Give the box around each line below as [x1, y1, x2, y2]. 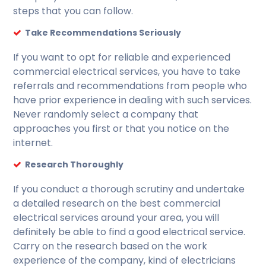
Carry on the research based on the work [13, 239, 208, 253]
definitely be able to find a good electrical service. [13, 224, 246, 239]
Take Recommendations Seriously [25, 26, 182, 39]
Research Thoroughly [25, 158, 124, 170]
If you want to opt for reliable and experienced [13, 50, 231, 64]
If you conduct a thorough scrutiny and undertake [13, 182, 245, 196]
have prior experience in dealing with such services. [13, 93, 252, 107]
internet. [13, 135, 53, 150]
